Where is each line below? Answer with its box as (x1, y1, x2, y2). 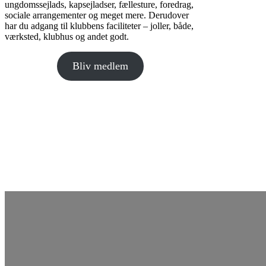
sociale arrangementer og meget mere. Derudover (5, 10, 189, 21)
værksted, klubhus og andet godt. (5, 31, 129, 42)
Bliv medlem (72, 60, 128, 72)
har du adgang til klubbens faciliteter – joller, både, (5, 21, 194, 31)
